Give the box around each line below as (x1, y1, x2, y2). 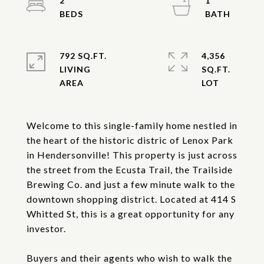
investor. (27, 223, 66, 234)
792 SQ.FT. (60, 51, 107, 61)
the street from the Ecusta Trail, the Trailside (27, 164, 233, 175)
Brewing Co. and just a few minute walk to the (27, 179, 235, 190)
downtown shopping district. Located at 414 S (27, 193, 236, 204)
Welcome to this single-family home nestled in (27, 120, 237, 131)
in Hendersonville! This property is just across (27, 149, 237, 160)
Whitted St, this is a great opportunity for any (27, 208, 235, 219)
